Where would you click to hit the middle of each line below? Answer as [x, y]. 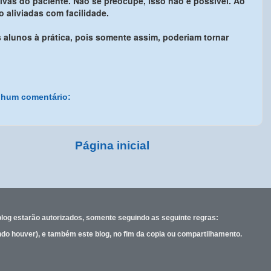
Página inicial [112, 145]
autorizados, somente [80, 217]
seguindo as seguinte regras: [168, 217]
